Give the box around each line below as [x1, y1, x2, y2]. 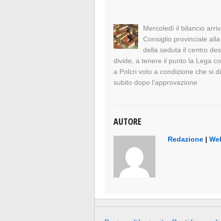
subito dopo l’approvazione [113, 78, 198, 87]
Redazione [168, 135, 204, 144]
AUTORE [113, 115, 142, 128]
